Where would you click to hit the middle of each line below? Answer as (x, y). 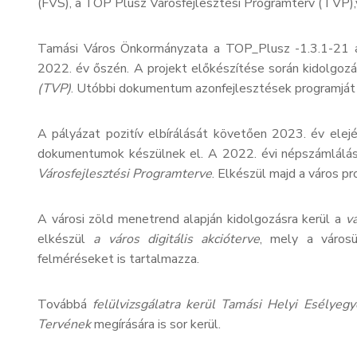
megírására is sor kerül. (157, 324)
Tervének (66, 324)
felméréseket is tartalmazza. (118, 259)
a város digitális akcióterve (177, 239)
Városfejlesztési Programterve (125, 174)
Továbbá (65, 304)
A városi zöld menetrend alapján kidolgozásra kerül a (192, 219)
